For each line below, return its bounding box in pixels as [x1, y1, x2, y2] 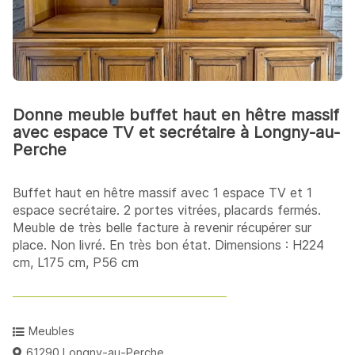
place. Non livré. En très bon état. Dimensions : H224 [13, 237, 324, 254]
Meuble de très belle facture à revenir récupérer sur [13, 219, 311, 236]
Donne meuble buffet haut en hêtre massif [13, 105, 339, 125]
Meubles [29, 324, 75, 338]
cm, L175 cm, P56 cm [13, 254, 139, 271]
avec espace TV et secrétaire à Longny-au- [13, 123, 340, 143]
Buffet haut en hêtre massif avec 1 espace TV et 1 [13, 185, 312, 201]
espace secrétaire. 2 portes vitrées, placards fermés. [13, 202, 321, 219]
